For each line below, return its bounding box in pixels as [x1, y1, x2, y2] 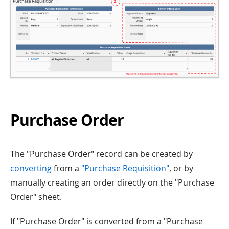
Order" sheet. [10, 191, 62, 203]
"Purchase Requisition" [81, 163, 169, 174]
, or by [169, 163, 193, 174]
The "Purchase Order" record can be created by [10, 148, 193, 160]
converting [10, 163, 52, 174]
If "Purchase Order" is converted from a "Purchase [10, 216, 203, 227]
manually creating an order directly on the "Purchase [10, 177, 214, 189]
